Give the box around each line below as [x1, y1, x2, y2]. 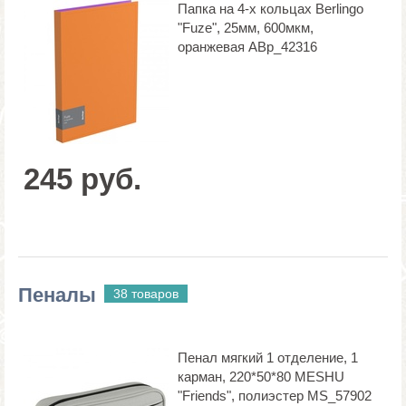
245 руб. [24, 161, 141, 196]
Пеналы [18, 283, 96, 306]
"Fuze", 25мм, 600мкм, [178, 19, 314, 35]
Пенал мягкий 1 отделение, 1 [178, 349, 358, 365]
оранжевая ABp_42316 [178, 38, 317, 54]
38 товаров [113, 285, 179, 301]
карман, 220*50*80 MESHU [178, 368, 344, 384]
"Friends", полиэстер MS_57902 [178, 387, 372, 403]
